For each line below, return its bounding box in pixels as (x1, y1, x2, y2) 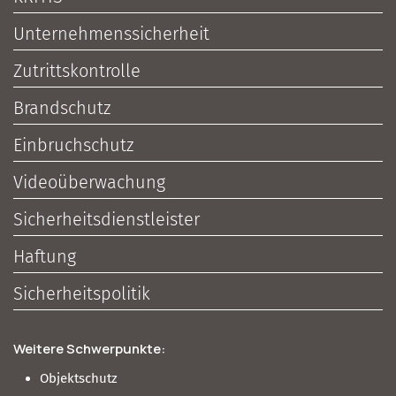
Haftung (13, 246, 76, 268)
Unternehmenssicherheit (13, 23, 209, 45)
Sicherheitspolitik (13, 283, 150, 305)
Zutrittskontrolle (13, 60, 141, 82)
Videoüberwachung (13, 171, 165, 194)
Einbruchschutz (13, 134, 133, 156)
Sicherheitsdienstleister (13, 209, 200, 231)
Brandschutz (13, 97, 110, 119)
